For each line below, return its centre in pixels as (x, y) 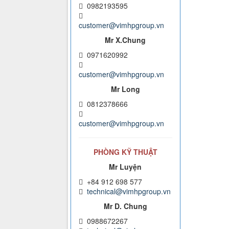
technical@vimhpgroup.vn (129, 191)
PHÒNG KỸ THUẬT (125, 152)
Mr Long (125, 89)
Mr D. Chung (125, 206)
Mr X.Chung (125, 40)
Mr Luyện (125, 167)
